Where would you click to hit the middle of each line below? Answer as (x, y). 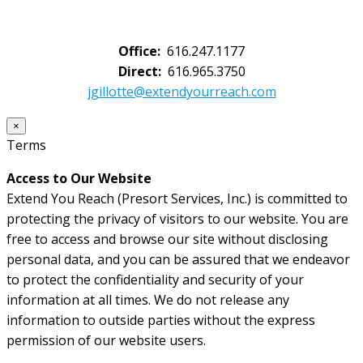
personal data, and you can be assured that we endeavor (178, 260)
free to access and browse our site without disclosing (167, 239)
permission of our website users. (106, 341)
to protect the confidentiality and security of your (155, 280)
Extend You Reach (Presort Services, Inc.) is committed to (177, 199)
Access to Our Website (79, 179)
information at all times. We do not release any (148, 300)
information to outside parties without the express (161, 320)
